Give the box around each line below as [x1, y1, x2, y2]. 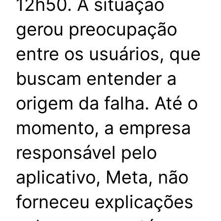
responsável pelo [16, 142, 157, 164]
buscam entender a [16, 68, 177, 90]
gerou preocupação [16, 18, 177, 40]
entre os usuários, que [16, 43, 201, 65]
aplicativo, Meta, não [16, 166, 188, 188]
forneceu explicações [16, 191, 193, 213]
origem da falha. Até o [16, 92, 198, 114]
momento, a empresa [16, 117, 191, 139]
